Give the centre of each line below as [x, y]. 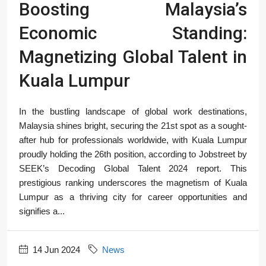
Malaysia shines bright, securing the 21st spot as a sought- [133, 125]
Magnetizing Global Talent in [133, 56]
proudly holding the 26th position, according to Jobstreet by [133, 154]
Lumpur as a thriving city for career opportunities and [133, 197]
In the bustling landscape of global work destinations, [133, 111]
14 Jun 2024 [55, 249]
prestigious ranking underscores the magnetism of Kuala [133, 182]
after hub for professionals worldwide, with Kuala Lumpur [133, 140]
